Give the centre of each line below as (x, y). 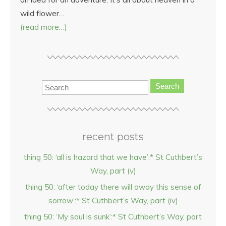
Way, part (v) (113, 171)
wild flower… (42, 13)
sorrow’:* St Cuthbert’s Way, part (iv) (113, 201)
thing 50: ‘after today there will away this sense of (113, 187)
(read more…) (44, 27)
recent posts (113, 137)
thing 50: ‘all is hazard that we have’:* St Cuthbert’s (113, 157)
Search (167, 86)
